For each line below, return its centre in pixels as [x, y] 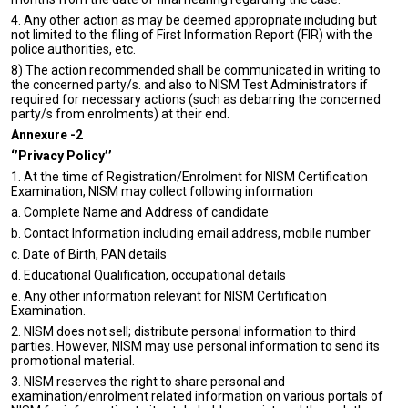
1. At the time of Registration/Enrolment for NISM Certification [189, 177]
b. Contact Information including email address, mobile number [191, 233]
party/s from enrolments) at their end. [120, 114]
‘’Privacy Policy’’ [61, 156]
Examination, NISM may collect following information [162, 191]
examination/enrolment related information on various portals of [197, 396]
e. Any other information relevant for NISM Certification [169, 296]
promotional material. [73, 361]
